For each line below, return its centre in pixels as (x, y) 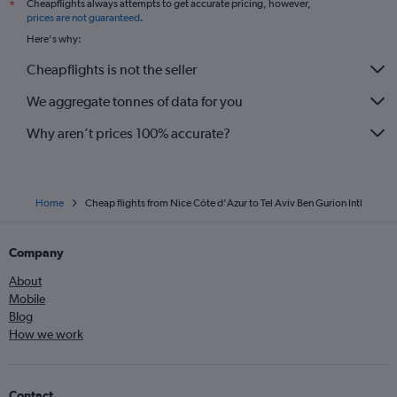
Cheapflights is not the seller (112, 69)
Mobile (27, 299)
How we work (46, 334)
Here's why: (54, 39)
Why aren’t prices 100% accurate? (128, 133)
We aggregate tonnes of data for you (135, 101)
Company (36, 253)
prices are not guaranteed (83, 18)
